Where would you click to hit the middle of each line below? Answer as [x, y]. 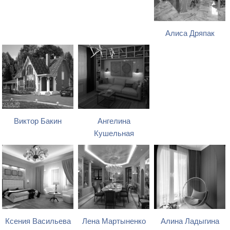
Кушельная [114, 134]
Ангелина [114, 121]
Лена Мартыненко [114, 222]
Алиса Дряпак [190, 34]
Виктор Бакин [38, 121]
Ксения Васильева [38, 222]
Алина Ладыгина [190, 222]
